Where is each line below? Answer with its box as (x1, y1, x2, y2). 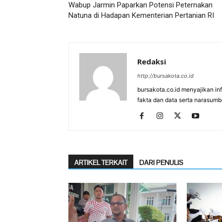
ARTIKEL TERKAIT (74, 158, 127, 167)
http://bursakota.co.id (137, 72, 194, 79)
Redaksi (137, 56, 166, 66)
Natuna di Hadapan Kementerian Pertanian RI (68, 11, 214, 20)
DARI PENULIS (139, 158, 183, 167)
